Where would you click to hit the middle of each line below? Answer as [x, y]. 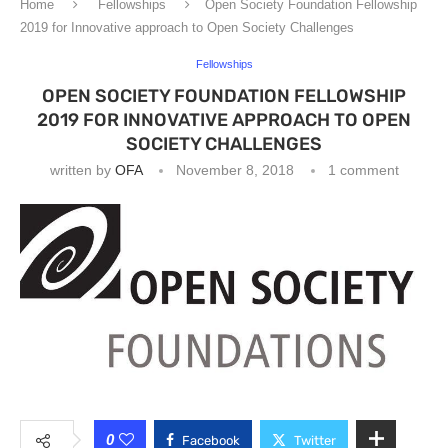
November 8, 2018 [234, 170]
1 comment [363, 170]
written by [82, 170]
